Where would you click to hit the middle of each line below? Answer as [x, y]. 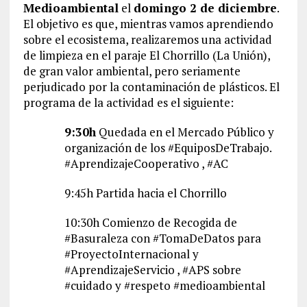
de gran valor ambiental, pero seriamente [132, 71]
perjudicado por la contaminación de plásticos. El [151, 87]
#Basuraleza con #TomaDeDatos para [162, 238]
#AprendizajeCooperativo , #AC [146, 164]
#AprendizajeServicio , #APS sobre [152, 270]
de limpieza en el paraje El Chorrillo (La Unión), [146, 56]
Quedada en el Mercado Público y [185, 132]
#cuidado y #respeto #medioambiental [164, 286]
